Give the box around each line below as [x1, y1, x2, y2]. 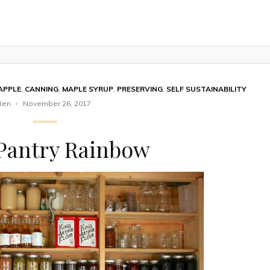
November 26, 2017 [22, 99, 91, 108]
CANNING [24, 84, 58, 93]
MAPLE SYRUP [61, 84, 113, 93]
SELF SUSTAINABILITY [166, 84, 246, 93]
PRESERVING [116, 84, 163, 93]
